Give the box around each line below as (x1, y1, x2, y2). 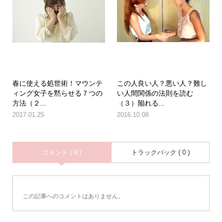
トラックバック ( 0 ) (131, 148, 190, 156)
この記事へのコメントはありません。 (22, 192, 124, 200)
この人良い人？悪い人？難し (117, 79, 208, 87)
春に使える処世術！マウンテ (12, 79, 103, 87)
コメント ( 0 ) (42, 148, 81, 156)
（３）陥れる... (117, 99, 165, 107)
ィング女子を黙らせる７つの (12, 89, 103, 97)
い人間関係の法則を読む (117, 89, 194, 97)
